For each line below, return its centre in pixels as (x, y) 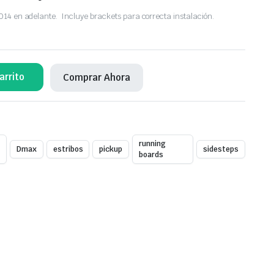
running (153, 144)
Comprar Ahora (96, 77)
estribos (68, 150)
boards (151, 155)
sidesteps (221, 150)
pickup (111, 150)
